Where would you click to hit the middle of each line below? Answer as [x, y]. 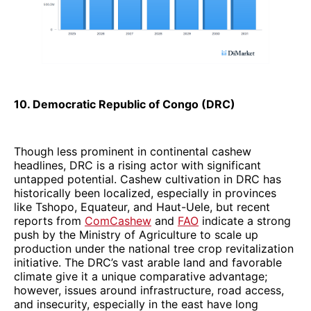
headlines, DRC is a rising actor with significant [137, 165]
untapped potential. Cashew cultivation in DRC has [148, 179]
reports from [49, 220]
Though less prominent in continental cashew [133, 151]
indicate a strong [245, 220]
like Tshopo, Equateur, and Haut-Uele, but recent [142, 207]
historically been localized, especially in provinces [145, 193]
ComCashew [118, 220]
